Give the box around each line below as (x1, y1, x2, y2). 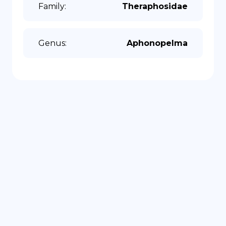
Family (38, 1, 65, 11)
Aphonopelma (127, 38, 188, 48)
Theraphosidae (122, 1, 188, 11)
